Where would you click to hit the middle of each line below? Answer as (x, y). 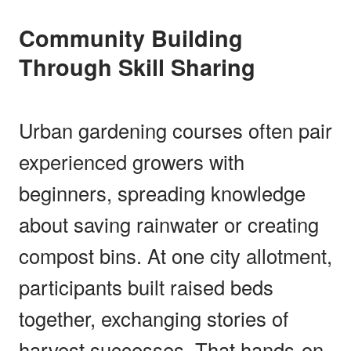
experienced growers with (132, 161)
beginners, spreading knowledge (162, 192)
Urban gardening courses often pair (175, 130)
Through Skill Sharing (137, 67)
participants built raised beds (146, 286)
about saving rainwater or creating (169, 224)
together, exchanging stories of (154, 318)
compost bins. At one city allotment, (175, 255)
